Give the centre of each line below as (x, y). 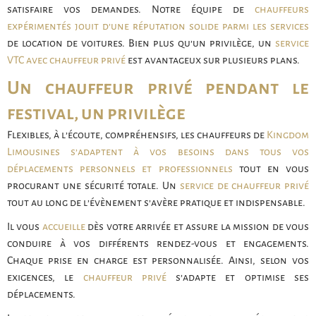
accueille (63, 226)
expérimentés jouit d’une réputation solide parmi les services (158, 26)
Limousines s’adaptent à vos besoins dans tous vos (158, 151)
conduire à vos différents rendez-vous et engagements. (158, 243)
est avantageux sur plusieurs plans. (213, 60)
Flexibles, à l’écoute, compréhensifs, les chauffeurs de (137, 134)
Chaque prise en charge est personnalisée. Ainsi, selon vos (158, 260)
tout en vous (271, 168)
